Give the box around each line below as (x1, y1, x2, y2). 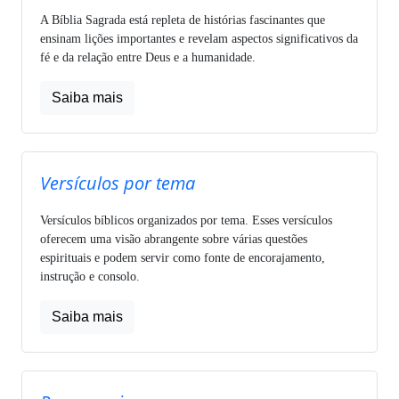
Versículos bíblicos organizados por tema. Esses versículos (40, 213, 332, 227)
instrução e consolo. (40, 269, 140, 283)
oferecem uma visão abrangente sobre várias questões (40, 232, 307, 246)
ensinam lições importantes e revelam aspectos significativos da (40, 31, 358, 45)
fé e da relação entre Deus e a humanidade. (40, 50, 256, 64)
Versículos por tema (40, 170, 195, 195)
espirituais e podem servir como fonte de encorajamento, (40, 250, 325, 265)
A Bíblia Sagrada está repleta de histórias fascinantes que (40, 12, 325, 27)
